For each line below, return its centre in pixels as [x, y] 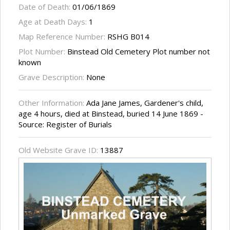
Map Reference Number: [63, 37]
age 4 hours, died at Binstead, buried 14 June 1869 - [111, 114]
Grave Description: [52, 77]
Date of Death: [45, 7]
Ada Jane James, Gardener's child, [145, 103]
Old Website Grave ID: [59, 150]
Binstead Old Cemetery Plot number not [139, 52]
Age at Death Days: [54, 22]
